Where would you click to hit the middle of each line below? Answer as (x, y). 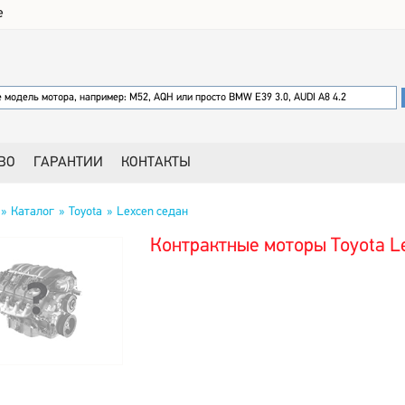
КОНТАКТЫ (156, 163)
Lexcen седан (152, 212)
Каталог (32, 212)
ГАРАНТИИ (68, 163)
